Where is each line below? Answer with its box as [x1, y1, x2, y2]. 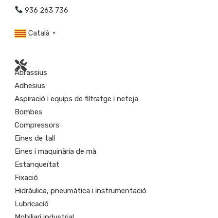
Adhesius [15, 81, 45, 91]
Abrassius [15, 68, 47, 77]
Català [28, 29, 50, 38]
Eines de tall [15, 134, 55, 143]
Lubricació [15, 200, 49, 209]
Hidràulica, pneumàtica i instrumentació [15, 186, 146, 196]
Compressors [15, 121, 59, 130]
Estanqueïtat [15, 160, 59, 169]
